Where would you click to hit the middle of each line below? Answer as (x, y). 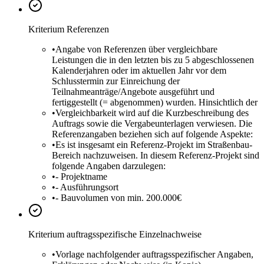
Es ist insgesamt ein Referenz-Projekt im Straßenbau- (154, 145)
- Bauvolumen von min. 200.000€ (118, 198)
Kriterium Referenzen (69, 29)
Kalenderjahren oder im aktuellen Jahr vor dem (139, 71)
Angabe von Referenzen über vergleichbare (136, 49)
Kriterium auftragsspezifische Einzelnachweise (115, 235)
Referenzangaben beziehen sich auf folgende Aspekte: (152, 134)
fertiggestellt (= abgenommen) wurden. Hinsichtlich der (155, 103)
